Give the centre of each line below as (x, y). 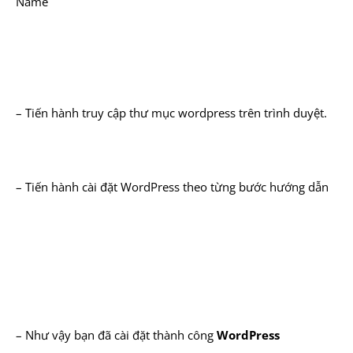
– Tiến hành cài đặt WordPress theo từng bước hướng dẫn (172, 187)
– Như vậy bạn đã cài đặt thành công (116, 335)
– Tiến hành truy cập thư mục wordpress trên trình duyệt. (171, 113)
